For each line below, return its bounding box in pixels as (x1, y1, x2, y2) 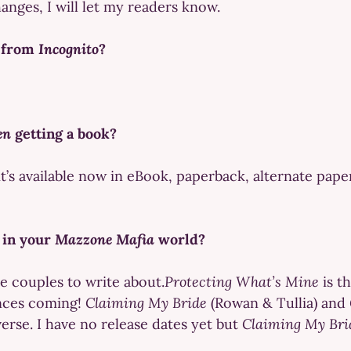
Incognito (38, 39, 99, 58)
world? (158, 230, 205, 248)
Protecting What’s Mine (165, 272, 319, 291)
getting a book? (11, 124, 117, 143)
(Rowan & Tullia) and (207, 293, 349, 312)
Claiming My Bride (85, 293, 207, 312)
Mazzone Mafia (55, 230, 158, 248)
